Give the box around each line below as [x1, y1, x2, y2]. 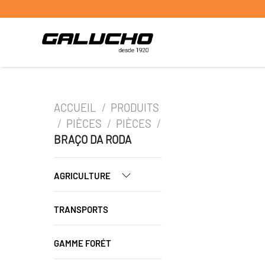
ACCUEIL [54, 101, 98, 114]
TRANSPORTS [54, 204, 108, 215]
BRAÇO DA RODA [54, 133, 131, 146]
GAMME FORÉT [54, 238, 111, 248]
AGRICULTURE [54, 170, 112, 181]
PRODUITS [111, 101, 160, 114]
